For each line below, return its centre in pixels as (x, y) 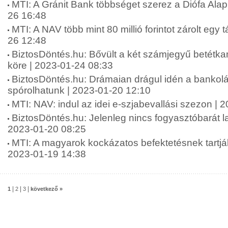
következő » (47, 189)
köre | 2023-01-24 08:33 (60, 65)
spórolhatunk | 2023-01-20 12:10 (79, 90)
